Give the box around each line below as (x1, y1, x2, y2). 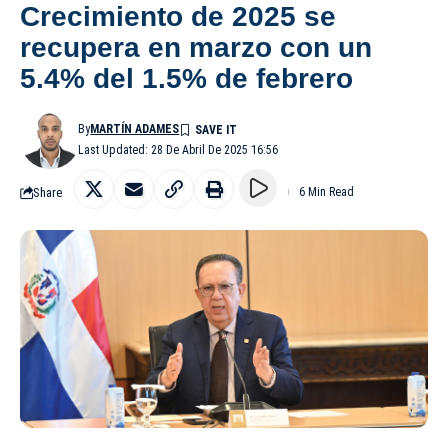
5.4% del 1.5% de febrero (20, 63, 353, 95)
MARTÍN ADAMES (90, 122, 180, 137)
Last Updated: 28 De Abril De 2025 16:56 (78, 143, 279, 158)
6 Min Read (299, 185, 354, 200)
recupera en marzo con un (20, 32, 372, 64)
